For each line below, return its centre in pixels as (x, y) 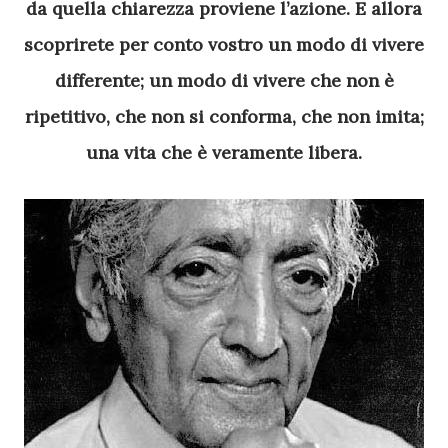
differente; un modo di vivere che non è (224, 80)
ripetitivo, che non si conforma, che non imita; (224, 116)
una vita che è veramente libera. (224, 152)
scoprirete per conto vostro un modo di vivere (224, 44)
